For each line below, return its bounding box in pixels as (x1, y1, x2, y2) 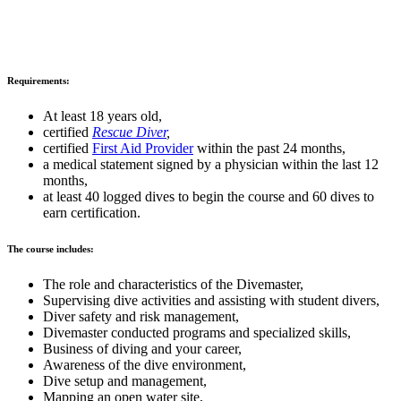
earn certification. (43, 205, 141, 221)
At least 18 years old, (43, 108, 162, 124)
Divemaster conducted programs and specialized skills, (43, 325, 351, 341)
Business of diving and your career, (43, 341, 242, 357)
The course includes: (7, 243, 94, 255)
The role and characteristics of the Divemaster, (43, 277, 303, 293)
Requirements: (7, 75, 70, 87)
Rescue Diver (92, 124, 166, 141)
